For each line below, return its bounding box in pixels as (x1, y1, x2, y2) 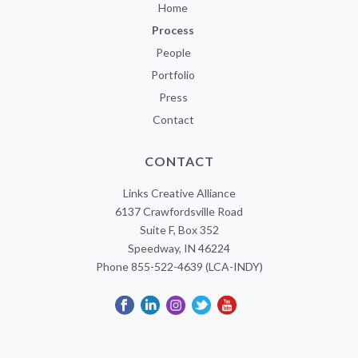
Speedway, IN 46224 (128, 241, 230, 255)
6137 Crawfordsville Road (115, 204, 243, 218)
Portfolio (151, 67, 195, 82)
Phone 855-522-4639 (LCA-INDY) (95, 259, 263, 273)
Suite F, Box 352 (139, 222, 219, 237)
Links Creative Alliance (122, 185, 236, 200)
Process (152, 22, 194, 37)
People (155, 45, 191, 59)
